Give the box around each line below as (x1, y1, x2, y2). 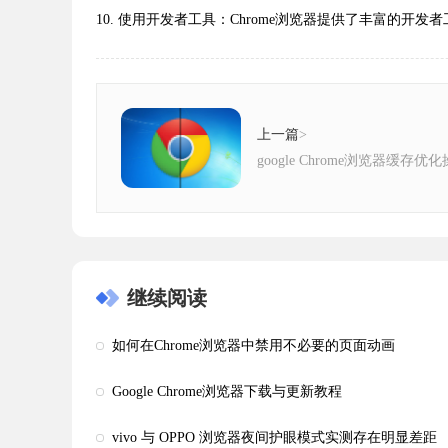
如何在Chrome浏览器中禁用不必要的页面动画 (112, 338, 395, 353)
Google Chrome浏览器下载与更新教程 (112, 384, 342, 399)
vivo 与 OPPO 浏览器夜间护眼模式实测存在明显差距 (112, 430, 437, 445)
